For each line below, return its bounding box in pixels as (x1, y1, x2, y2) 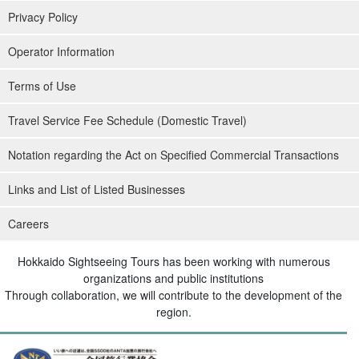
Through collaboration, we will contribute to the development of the (5, 287, 342, 304)
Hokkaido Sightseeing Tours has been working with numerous (17, 253, 330, 270)
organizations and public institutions (83, 270, 264, 287)
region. (155, 304, 192, 321)
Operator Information (8, 43, 115, 60)
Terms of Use (8, 78, 76, 95)
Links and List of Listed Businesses (8, 181, 185, 198)
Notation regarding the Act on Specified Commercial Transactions (8, 147, 339, 163)
